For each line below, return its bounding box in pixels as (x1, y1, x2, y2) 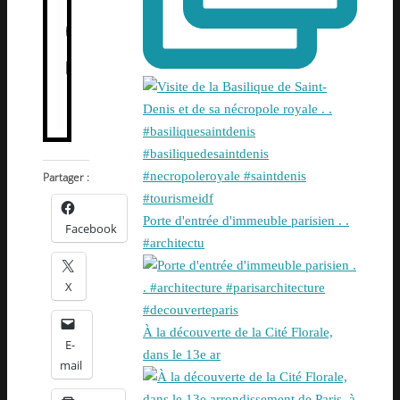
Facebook (65, 221, 117, 237)
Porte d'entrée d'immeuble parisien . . (143, 213, 349, 229)
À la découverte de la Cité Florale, (143, 325, 333, 340)
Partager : (43, 170, 89, 186)
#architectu (143, 236, 204, 251)
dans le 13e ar (143, 347, 221, 362)
